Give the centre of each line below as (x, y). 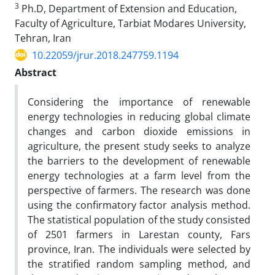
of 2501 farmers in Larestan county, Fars (139, 234)
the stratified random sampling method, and (139, 264)
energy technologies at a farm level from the (139, 175)
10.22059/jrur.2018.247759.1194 (105, 55)
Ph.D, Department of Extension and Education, (128, 8)
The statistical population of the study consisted (139, 219)
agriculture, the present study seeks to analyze (139, 146)
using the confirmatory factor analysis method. (139, 205)
